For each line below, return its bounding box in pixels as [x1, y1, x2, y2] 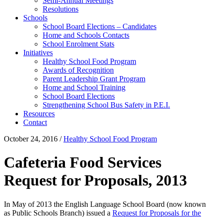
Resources [23, 109, 55, 118]
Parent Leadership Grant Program [43, 75, 145, 83]
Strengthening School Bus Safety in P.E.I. [43, 101, 170, 109]
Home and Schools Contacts [43, 31, 129, 39]
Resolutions [43, 5, 78, 13]
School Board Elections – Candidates [43, 22, 156, 31]
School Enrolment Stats [43, 40, 114, 48]
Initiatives [23, 48, 53, 57]
